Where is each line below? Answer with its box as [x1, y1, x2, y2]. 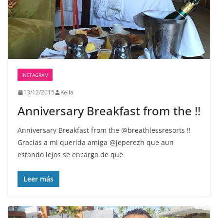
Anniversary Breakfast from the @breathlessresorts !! [18, 126, 191, 135]
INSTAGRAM [21, 72, 49, 79]
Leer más [23, 174, 54, 184]
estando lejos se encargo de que [18, 150, 123, 160]
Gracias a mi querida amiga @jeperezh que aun [18, 138, 174, 147]
